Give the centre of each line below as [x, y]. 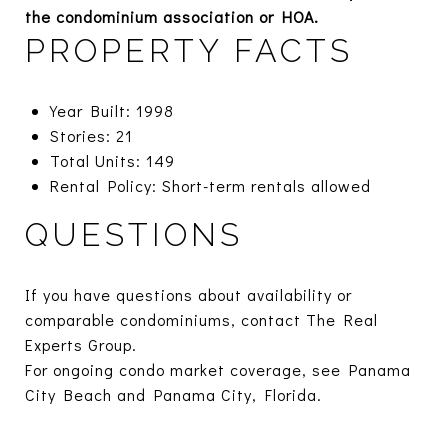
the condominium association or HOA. [172, 16]
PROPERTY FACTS [189, 50]
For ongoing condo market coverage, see [187, 369]
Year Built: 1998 [111, 110]
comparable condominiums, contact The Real [201, 319]
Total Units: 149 [112, 160]
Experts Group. [81, 344]
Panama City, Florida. [238, 394]
